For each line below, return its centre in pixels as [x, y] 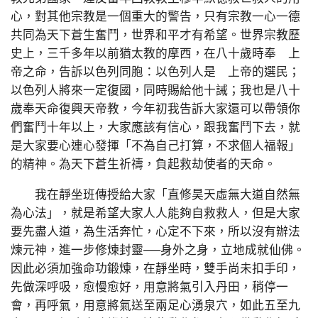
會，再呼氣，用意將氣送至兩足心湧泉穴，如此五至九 [155, 305]
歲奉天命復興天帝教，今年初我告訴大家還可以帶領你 [155, 109]
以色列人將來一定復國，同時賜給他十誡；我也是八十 [155, 90]
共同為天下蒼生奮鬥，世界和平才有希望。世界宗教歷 [155, 35]
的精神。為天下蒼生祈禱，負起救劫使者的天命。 [143, 164]
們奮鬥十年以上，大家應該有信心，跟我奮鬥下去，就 [155, 127]
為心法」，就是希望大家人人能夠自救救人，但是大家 [155, 213]
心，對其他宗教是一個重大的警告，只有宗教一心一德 [155, 16]
